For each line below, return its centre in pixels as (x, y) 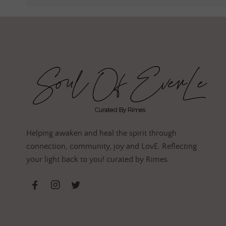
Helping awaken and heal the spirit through (101, 133)
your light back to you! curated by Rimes (97, 160)
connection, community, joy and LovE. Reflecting (111, 147)
